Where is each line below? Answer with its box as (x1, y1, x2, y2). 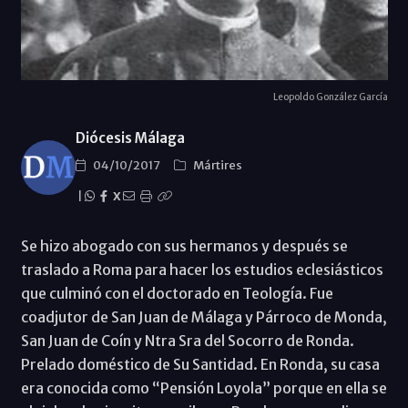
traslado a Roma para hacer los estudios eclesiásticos (20, 260, 383, 280)
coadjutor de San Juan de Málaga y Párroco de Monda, (20, 308, 387, 327)
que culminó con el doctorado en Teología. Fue (20, 284, 333, 303)
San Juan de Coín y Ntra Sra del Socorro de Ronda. (20, 331, 354, 351)
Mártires (192, 158, 242, 174)
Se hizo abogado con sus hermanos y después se (20, 237, 348, 256)
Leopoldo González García (272, 91, 388, 104)
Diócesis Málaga (75, 129, 185, 148)
